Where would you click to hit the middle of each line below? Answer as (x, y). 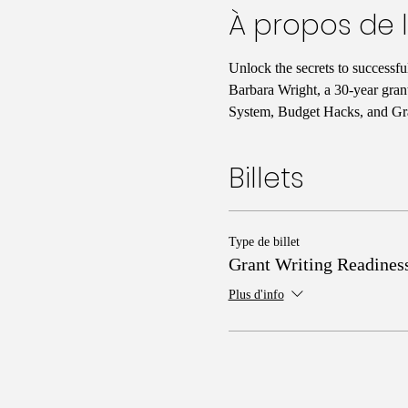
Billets (266, 178)
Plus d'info (256, 295)
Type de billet (264, 241)
